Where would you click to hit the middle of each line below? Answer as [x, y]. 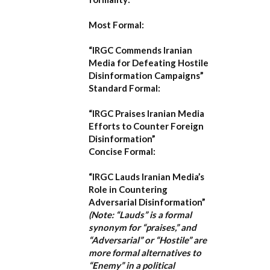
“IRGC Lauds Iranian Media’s [146, 177]
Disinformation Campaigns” [146, 75]
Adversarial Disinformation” [147, 202]
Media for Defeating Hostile [149, 63]
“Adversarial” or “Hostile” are [148, 240]
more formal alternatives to [145, 253]
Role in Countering [128, 189]
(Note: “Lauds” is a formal [140, 215]
